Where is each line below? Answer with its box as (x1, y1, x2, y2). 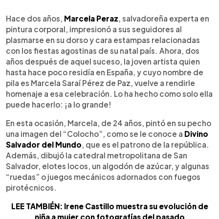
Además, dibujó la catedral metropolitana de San (6, 150, 187, 160)
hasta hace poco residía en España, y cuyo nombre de (6, 67, 203, 77)
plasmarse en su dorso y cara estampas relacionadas (6, 35, 200, 44)
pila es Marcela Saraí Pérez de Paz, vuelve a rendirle (6, 78, 195, 88)
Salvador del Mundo (6, 139, 82, 149)
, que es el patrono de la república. (82, 139, 209, 149)
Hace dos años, (6, 13, 64, 23)
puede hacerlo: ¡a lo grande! (6, 99, 111, 109)
